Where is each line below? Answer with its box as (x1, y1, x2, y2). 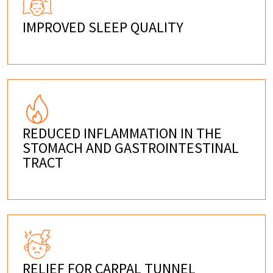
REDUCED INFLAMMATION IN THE (23, 123, 222, 143)
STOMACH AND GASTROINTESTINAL (23, 138, 239, 157)
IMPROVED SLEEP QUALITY (23, 17, 183, 37)
